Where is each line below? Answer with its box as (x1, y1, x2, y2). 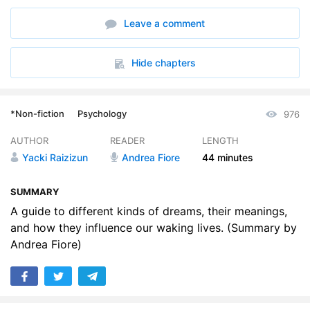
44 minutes (202, 152, 253, 163)
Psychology (77, 108, 127, 119)
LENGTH (202, 135, 239, 146)
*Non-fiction (10, 108, 64, 119)
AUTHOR (10, 135, 48, 146)
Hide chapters (131, 57, 196, 69)
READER (110, 135, 145, 146)
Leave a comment (121, 17, 205, 29)
